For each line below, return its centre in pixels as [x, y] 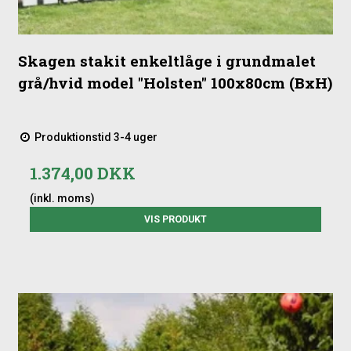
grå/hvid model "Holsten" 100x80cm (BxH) [175, 83]
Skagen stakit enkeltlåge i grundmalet [167, 61]
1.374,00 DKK [83, 174]
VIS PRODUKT [175, 220]
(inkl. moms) [63, 199]
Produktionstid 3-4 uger [95, 138]
